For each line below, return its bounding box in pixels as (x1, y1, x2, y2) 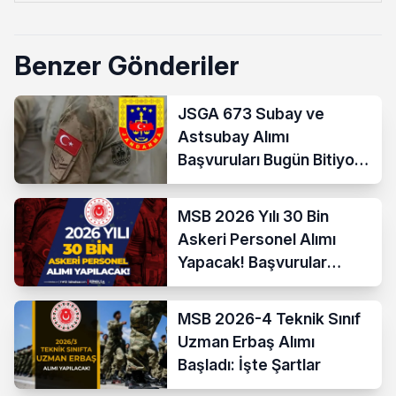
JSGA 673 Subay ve (178, 103, 325, 123)
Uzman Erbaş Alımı (178, 331, 316, 351)
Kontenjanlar (178, 195, 271, 215)
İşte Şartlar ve (178, 172, 283, 192)
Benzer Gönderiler (14, 49, 240, 81)
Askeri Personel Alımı (178, 229, 337, 248)
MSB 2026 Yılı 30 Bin (178, 206, 330, 225)
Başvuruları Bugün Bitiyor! (178, 149, 366, 169)
